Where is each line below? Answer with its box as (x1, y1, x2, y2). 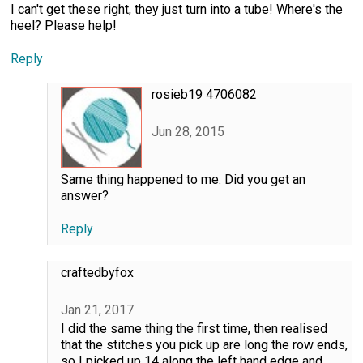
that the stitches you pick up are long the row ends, (60, 337, 348, 353)
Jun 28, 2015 (151, 123, 224, 139)
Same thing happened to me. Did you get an (60, 171, 305, 187)
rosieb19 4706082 (151, 86, 257, 102)
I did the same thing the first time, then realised (60, 321, 327, 337)
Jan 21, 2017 (60, 301, 134, 318)
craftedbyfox (60, 264, 134, 280)
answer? (60, 187, 109, 203)
